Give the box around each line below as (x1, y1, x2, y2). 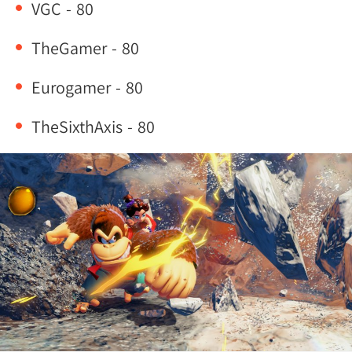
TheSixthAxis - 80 (31, 115, 155, 137)
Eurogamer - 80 (31, 76, 143, 98)
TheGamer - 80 (31, 37, 139, 59)
